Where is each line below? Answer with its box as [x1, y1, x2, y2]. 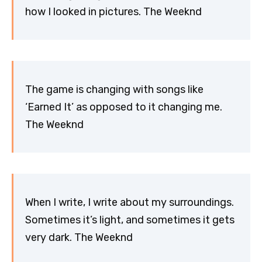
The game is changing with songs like [25, 82, 204, 96]
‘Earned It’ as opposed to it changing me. [25, 100, 222, 113]
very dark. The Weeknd [25, 230, 133, 244]
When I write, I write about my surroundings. [25, 195, 234, 209]
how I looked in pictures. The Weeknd [25, 5, 202, 18]
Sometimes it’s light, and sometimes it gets [25, 213, 235, 226]
